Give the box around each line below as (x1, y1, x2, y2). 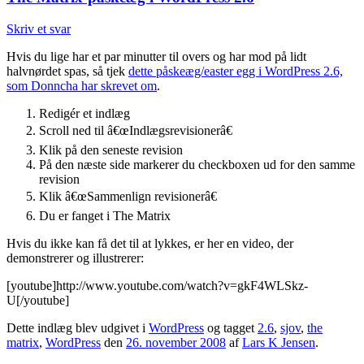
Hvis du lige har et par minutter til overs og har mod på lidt (6, 49, 306, 63)
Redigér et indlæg (39, 106, 130, 120)
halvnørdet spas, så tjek (6, 63, 128, 78)
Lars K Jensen (242, 335, 315, 349)
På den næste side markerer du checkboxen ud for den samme (39, 157, 355, 171)
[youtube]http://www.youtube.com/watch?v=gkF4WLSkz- (6, 278, 308, 292)
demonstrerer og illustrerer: (6, 250, 144, 265)
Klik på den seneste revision (39, 142, 183, 157)
